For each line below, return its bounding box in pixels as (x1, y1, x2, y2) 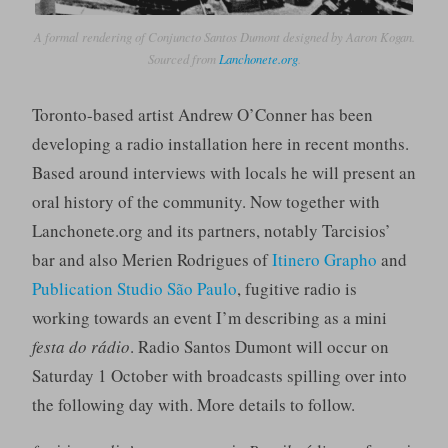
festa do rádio (31, 334, 130, 358)
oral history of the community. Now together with (31, 189, 380, 213)
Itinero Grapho (271, 247, 377, 271)
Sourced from (147, 50, 219, 68)
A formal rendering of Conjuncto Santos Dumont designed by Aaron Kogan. (33, 28, 415, 46)
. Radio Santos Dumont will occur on (129, 334, 389, 358)
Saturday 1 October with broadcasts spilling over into (31, 363, 407, 387)
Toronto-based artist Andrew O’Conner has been (31, 102, 373, 126)
